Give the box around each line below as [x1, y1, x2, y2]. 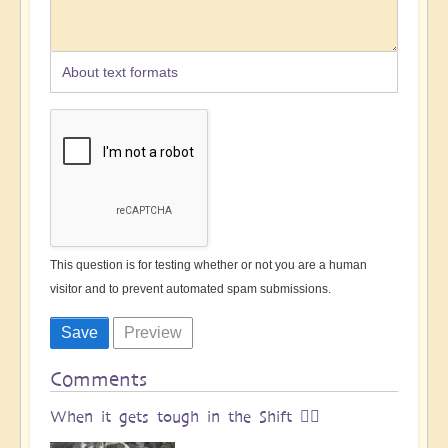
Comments [50, 367, 147, 391]
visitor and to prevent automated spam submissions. [50, 281, 331, 296]
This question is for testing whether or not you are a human [50, 257, 367, 272]
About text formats [61, 63, 178, 80]
